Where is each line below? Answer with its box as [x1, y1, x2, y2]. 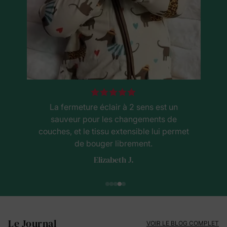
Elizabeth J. [93, 154, 134, 165]
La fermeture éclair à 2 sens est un [49, 101, 178, 112]
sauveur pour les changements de [50, 113, 177, 124]
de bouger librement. [74, 138, 153, 148]
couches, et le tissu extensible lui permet [38, 126, 189, 136]
